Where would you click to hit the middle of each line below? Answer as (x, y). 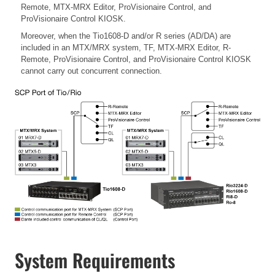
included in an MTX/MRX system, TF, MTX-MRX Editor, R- (126, 47)
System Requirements (95, 260)
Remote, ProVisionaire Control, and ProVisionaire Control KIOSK (136, 59)
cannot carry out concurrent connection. (91, 71)
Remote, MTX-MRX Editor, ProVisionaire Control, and (116, 7)
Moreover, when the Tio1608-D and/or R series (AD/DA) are (126, 36)
